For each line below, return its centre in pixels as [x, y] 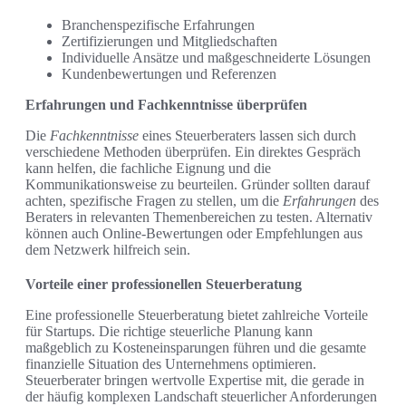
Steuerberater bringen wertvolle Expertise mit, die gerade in [195, 381]
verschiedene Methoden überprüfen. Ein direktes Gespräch [193, 152]
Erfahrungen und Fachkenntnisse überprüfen [166, 105]
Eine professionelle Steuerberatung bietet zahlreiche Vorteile [197, 315]
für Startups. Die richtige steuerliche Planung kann [169, 332]
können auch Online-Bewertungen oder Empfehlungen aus [194, 234]
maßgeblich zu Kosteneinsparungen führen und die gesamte [196, 348]
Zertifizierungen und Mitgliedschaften [169, 42]
